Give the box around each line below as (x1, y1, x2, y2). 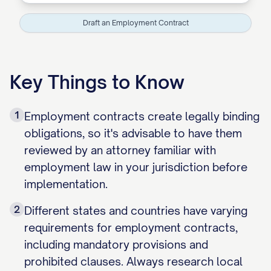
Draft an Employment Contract (82, 18, 189, 27)
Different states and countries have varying (24, 204, 247, 217)
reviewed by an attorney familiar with (24, 143, 216, 157)
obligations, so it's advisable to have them (24, 126, 242, 140)
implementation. (24, 177, 108, 191)
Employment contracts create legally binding (24, 109, 260, 123)
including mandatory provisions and (24, 238, 208, 251)
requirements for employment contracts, (24, 221, 238, 234)
